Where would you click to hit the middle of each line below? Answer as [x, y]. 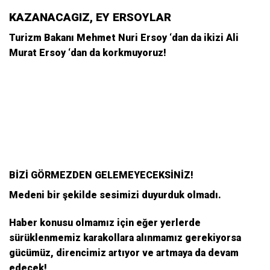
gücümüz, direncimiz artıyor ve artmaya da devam [124, 253]
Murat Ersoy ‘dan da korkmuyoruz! [88, 53]
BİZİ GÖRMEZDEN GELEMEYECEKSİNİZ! [101, 175]
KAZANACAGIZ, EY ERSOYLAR [90, 17]
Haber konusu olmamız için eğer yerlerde [105, 222]
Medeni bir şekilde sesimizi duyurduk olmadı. [115, 195]
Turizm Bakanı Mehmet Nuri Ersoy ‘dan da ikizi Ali [124, 38]
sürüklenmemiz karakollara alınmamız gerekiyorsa [125, 237]
